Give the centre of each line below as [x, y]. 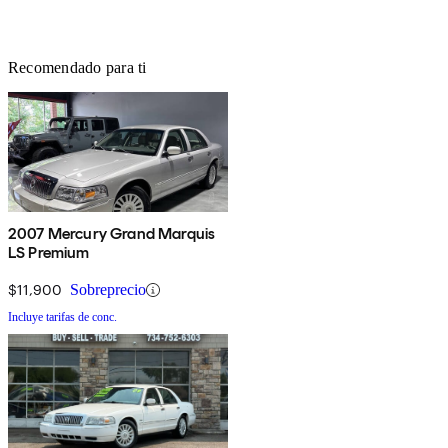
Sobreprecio [108, 290]
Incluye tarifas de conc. [62, 317]
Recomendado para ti [77, 68]
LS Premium [49, 253]
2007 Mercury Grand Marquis [112, 234]
